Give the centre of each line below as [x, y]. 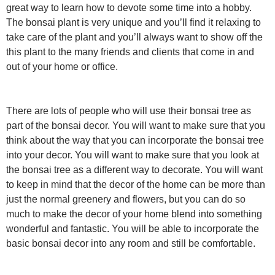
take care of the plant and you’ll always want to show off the [134, 37]
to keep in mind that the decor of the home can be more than [136, 184]
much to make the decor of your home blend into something [134, 214]
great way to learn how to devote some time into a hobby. [129, 8]
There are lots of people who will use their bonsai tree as [129, 111]
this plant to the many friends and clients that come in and [130, 52]
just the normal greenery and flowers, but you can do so [126, 199]
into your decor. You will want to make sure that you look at [133, 155]
